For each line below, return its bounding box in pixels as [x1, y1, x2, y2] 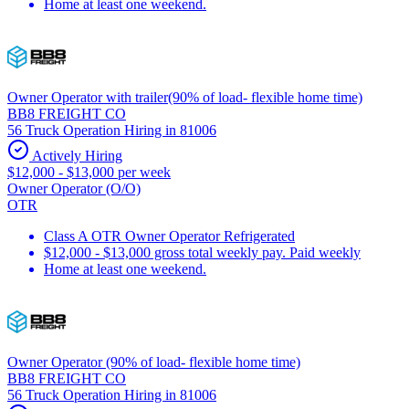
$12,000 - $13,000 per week [7, 163, 171, 180]
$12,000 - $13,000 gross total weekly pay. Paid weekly [44, 244, 361, 260]
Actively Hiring [29, 147, 122, 163]
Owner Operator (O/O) [7, 180, 141, 196]
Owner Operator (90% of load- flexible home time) [7, 353, 300, 370]
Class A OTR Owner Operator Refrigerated [44, 227, 295, 244]
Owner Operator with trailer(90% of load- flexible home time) [7, 89, 362, 105]
